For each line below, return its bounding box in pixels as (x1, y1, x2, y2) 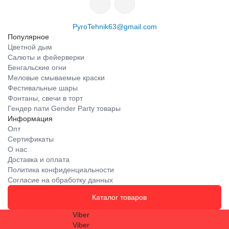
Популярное (8, 33, 49, 41)
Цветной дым (8, 43, 52, 51)
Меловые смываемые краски (8, 74, 105, 82)
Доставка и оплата (8, 155, 70, 164)
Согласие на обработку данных (8, 176, 113, 184)
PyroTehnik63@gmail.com (72, 22, 157, 31)
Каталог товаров (92, 193, 147, 201)
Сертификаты (8, 135, 54, 143)
